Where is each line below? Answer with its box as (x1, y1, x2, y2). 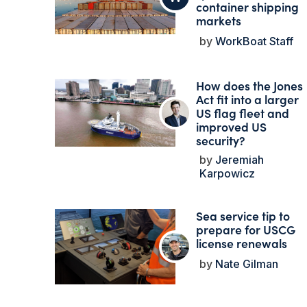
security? (195, 132, 245, 149)
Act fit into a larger (195, 90, 299, 108)
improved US (195, 118, 267, 136)
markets (195, 12, 241, 29)
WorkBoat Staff (212, 34, 293, 49)
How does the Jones (195, 77, 303, 95)
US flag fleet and (195, 104, 289, 122)
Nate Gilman (212, 257, 278, 271)
